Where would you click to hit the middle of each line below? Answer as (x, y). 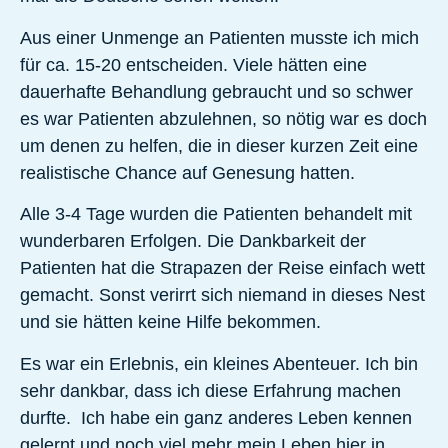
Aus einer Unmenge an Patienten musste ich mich (219, 37)
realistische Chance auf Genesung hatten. (187, 172)
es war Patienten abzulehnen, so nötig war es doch (223, 118)
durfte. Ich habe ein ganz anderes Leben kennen (216, 417)
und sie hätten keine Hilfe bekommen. (170, 322)
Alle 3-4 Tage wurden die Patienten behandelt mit (216, 214)
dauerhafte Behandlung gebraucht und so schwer (216, 91)
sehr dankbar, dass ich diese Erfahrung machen (210, 390)
